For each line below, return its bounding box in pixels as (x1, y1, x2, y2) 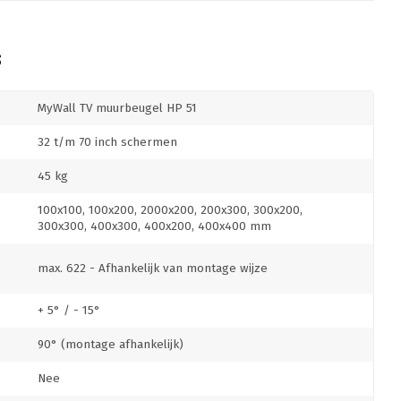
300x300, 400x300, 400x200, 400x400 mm (38, 219, 271, 234)
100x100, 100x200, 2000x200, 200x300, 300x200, (38, 203, 303, 218)
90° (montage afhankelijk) (38, 337, 183, 352)
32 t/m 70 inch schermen (38, 135, 177, 149)
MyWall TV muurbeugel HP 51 (38, 101, 197, 115)
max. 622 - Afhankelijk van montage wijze (38, 261, 268, 276)
